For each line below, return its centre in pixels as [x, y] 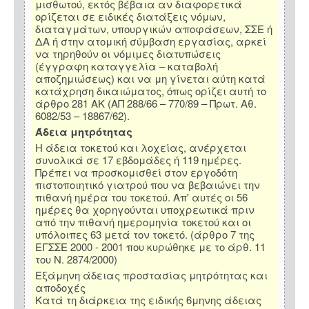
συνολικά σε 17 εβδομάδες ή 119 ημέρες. [138, 160]
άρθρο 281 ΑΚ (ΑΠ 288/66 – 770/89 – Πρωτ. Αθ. [146, 103]
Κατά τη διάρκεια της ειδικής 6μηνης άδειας [148, 300]
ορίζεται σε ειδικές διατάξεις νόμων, [130, 17]
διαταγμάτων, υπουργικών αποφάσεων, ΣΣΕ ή [154, 29]
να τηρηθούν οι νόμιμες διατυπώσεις [128, 54]
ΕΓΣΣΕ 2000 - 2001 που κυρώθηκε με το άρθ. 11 [150, 247]
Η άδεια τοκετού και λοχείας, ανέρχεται [141, 148]
